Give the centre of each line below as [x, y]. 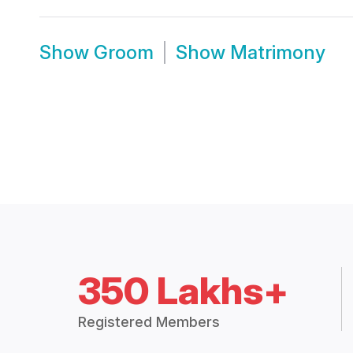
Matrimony [277, 53]
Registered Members [149, 322]
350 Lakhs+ [184, 291]
